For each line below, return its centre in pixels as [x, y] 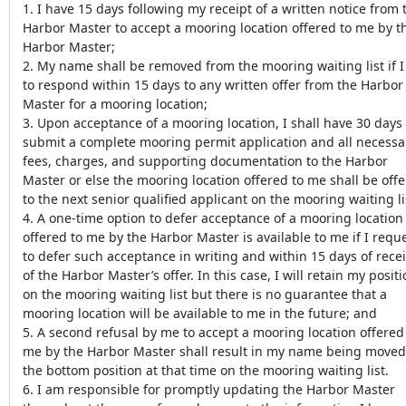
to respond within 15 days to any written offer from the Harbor [213, 84]
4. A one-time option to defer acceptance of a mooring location [213, 217]
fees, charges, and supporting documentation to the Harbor [205, 160]
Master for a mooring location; [115, 103]
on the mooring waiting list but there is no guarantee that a [205, 294]
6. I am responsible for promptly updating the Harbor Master [209, 389]
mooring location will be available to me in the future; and [200, 313]
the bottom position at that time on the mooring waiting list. [206, 370]
